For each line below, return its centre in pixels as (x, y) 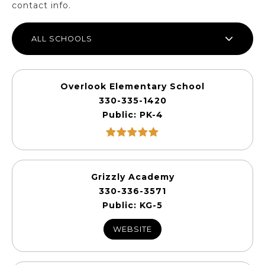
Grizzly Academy (132, 177)
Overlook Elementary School (132, 86)
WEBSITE (132, 229)
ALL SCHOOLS (62, 39)
